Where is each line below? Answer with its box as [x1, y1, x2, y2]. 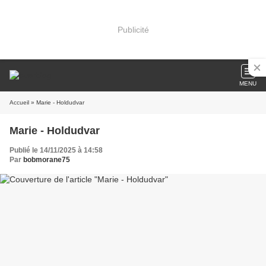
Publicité [117, 24, 149, 34]
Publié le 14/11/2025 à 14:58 [9, 146, 103, 154]
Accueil [9, 99, 29, 106]
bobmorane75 [23, 156, 70, 164]
